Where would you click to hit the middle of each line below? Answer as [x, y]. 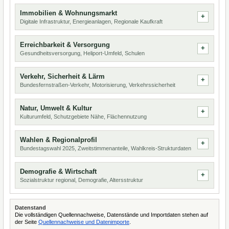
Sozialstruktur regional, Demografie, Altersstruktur [82, 180]
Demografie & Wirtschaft [58, 171]
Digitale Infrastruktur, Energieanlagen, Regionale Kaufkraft [91, 21]
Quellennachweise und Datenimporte [84, 222]
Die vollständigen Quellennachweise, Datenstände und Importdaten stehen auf [111, 215]
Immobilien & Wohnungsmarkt [68, 13]
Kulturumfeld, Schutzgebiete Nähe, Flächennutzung [83, 117]
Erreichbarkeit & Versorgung [65, 45]
